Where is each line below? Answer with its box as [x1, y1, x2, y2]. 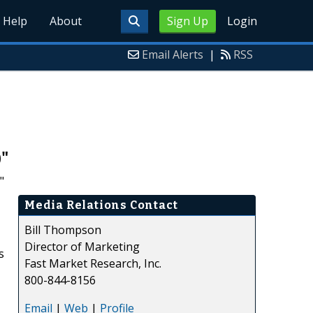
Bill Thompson [24, 221, 101, 238]
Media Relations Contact [24, 198, 178, 212]
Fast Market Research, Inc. [24, 255, 161, 271]
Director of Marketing [24, 238, 140, 254]
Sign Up [166, 13, 208, 29]
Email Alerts [142, 47, 203, 62]
